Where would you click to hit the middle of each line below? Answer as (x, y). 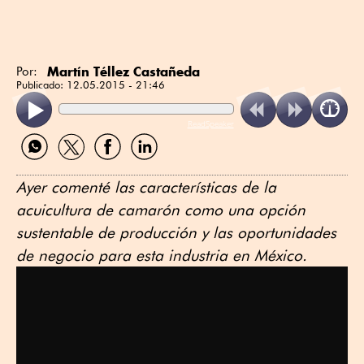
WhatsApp (45, 167)
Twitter (69, 167)
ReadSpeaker (210, 124)
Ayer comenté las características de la (146, 187)
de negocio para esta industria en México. (162, 256)
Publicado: (41, 84)
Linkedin (149, 167)
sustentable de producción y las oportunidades (176, 233)
